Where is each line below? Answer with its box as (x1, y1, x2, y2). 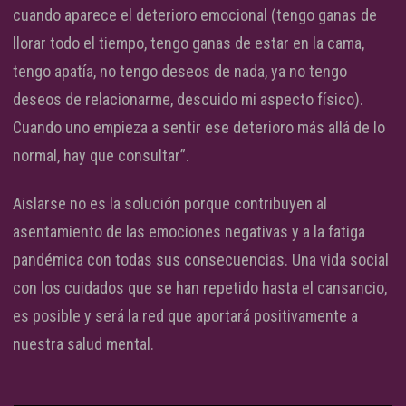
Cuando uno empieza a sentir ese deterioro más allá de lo (13, 117, 385, 137)
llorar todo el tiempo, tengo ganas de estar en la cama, (13, 33, 364, 53)
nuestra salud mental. (13, 333, 154, 353)
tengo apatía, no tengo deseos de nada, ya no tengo (13, 61, 347, 81)
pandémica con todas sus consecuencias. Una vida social (13, 249, 389, 269)
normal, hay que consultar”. (13, 145, 189, 165)
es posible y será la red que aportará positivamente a (13, 305, 358, 325)
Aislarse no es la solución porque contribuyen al (13, 193, 327, 213)
